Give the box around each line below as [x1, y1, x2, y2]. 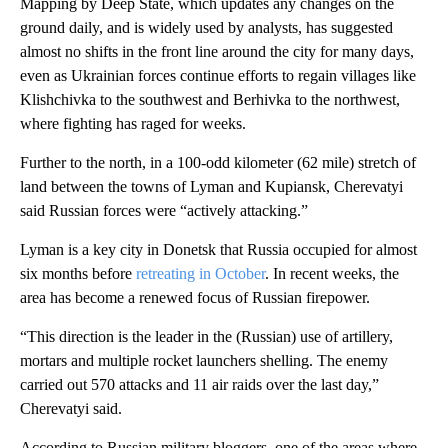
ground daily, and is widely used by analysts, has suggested [20, 19, 393, 37]
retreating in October [136, 265, 265, 283]
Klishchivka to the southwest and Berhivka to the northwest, [20, 91, 400, 109]
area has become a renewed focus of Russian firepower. [20, 289, 370, 307]
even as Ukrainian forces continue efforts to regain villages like [20, 67, 416, 85]
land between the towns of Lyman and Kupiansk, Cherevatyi [20, 178, 403, 196]
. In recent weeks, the [265, 265, 399, 283]
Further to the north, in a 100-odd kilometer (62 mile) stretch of [20, 154, 416, 172]
